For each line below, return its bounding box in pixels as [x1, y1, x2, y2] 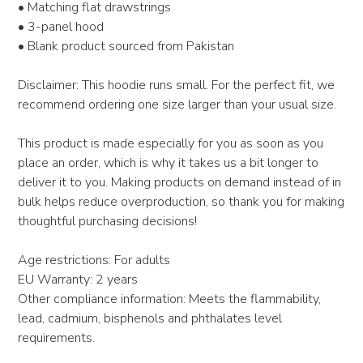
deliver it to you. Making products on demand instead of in [18, 173, 342, 192]
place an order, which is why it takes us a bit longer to [18, 154, 319, 173]
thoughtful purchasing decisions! [18, 212, 198, 231]
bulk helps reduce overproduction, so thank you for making [18, 193, 345, 211]
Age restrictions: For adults [18, 251, 171, 270]
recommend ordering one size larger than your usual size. [18, 96, 337, 114]
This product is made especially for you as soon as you [18, 135, 324, 153]
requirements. [18, 329, 96, 348]
